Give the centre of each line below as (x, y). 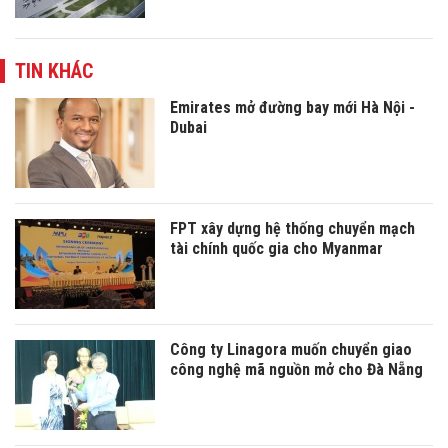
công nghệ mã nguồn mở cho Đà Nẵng (296, 370)
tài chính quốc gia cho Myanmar (276, 249)
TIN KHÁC (54, 71)
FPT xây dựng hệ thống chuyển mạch (292, 229)
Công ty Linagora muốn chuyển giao (291, 350)
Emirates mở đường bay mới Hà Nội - (292, 108)
